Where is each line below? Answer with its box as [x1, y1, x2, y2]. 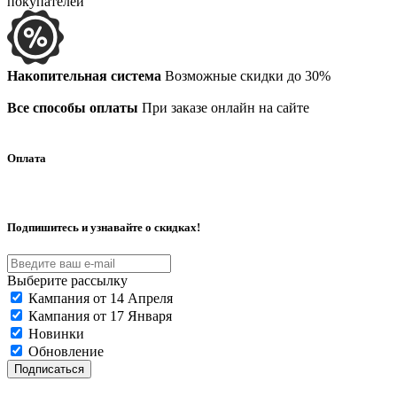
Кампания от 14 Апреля [28, 291, 173, 307]
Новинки [28, 326, 84, 342]
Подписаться [14, 362, 84, 377]
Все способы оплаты [7, 99, 138, 115]
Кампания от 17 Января [28, 308, 172, 324]
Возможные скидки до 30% [161, 67, 331, 83]
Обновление [28, 344, 104, 360]
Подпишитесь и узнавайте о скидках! [7, 221, 200, 235]
